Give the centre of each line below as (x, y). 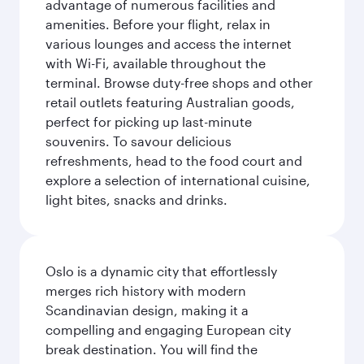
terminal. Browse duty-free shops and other (179, 82)
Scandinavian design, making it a (147, 310)
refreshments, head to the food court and (174, 160)
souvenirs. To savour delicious (139, 141)
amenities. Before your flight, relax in (158, 24)
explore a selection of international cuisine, (178, 180)
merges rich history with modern (146, 290)
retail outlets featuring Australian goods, (170, 102)
